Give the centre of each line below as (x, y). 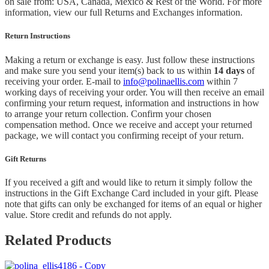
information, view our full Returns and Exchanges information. (124, 13)
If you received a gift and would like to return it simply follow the (128, 182)
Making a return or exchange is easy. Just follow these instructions (130, 59)
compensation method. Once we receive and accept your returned (128, 124)
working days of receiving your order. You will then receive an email (134, 92)
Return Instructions (38, 36)
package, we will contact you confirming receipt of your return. (124, 135)
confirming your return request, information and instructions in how (132, 103)
